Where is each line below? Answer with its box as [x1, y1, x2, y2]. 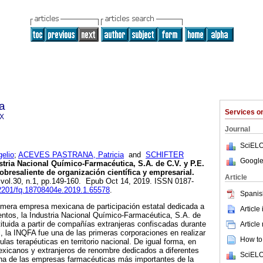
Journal [225, 125, 250, 133]
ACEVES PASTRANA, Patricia [18, 150, 124, 160]
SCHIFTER [146, 150, 184, 160]
